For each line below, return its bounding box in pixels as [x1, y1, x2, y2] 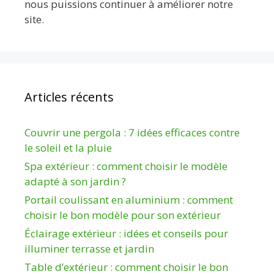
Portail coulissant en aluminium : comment [24, 192, 233, 207]
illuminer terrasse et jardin [24, 241, 154, 256]
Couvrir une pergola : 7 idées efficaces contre [24, 125, 240, 139]
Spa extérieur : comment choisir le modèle [24, 158, 228, 173]
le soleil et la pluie [24, 140, 112, 155]
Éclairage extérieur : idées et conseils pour [24, 226, 228, 240]
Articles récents [24, 88, 114, 105]
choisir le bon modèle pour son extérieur [24, 207, 221, 222]
